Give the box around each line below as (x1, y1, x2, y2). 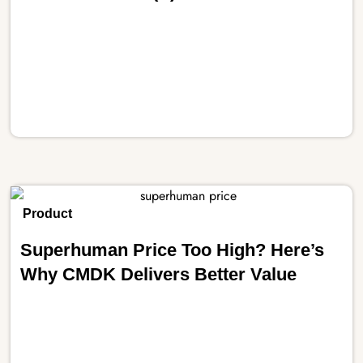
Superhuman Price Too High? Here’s (20, 240, 325, 261)
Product (23, 207, 73, 221)
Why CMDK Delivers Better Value (20, 264, 297, 285)
